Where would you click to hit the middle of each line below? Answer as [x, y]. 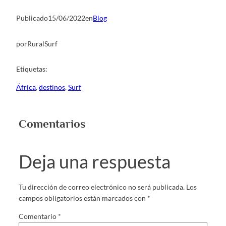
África [26, 87]
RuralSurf [42, 43]
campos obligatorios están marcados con [83, 198]
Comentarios [52, 124]
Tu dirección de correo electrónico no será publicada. [101, 187]
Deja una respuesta [94, 162]
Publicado [32, 18]
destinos [52, 87]
